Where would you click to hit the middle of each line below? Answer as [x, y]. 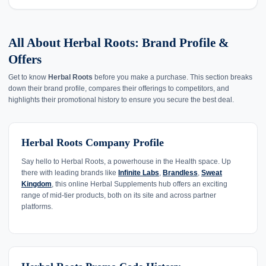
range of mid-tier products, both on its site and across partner [119, 195]
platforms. [37, 206]
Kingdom [37, 184]
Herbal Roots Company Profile [93, 143]
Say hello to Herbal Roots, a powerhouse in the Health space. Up [126, 161]
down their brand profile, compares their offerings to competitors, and [119, 89]
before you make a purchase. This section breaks [172, 77]
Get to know [28, 77]
